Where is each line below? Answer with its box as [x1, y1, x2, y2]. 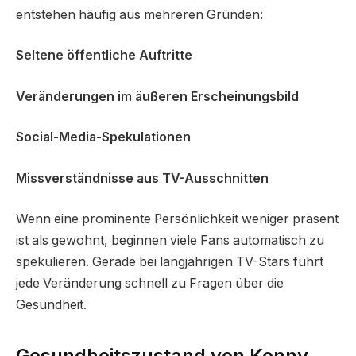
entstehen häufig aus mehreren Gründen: [16, 6, 263, 22]
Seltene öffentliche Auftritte [16, 48, 192, 64]
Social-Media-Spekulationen [16, 130, 191, 145]
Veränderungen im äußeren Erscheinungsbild [16, 88, 299, 104]
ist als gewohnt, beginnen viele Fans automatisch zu [16, 233, 324, 249]
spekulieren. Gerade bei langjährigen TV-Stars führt [16, 254, 323, 270]
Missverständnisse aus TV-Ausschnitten [16, 170, 269, 186]
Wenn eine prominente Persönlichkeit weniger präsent [16, 211, 339, 227]
